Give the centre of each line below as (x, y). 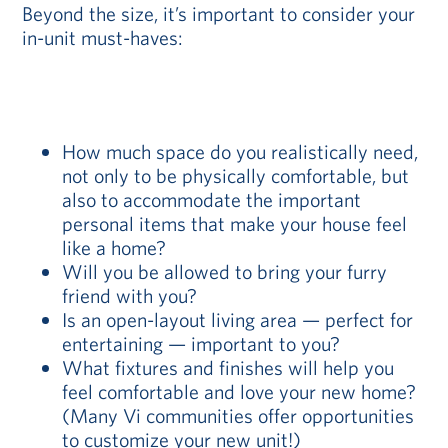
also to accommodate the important (212, 199)
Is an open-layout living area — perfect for (238, 319)
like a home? (114, 247)
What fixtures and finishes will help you (228, 367)
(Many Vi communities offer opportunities (238, 415)
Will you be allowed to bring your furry (225, 271)
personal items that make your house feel (235, 223)
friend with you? (130, 295)
